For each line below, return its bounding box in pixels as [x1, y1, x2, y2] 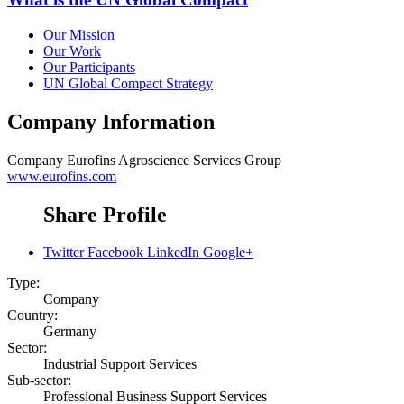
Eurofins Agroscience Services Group [67, 151, 281, 168]
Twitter [43, 244, 84, 261]
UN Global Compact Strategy [43, 75, 213, 91]
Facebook [87, 244, 143, 261]
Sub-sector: [7, 372, 71, 389]
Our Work [43, 42, 101, 59]
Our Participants [43, 59, 135, 75]
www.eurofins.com [7, 168, 116, 184]
